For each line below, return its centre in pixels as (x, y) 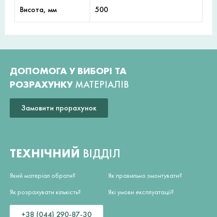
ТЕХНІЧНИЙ (46, 153)
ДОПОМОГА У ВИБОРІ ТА (68, 71)
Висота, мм (38, 10)
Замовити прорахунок (59, 108)
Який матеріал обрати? (43, 176)
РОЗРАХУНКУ (42, 85)
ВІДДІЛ (102, 153)
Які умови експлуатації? (141, 192)
